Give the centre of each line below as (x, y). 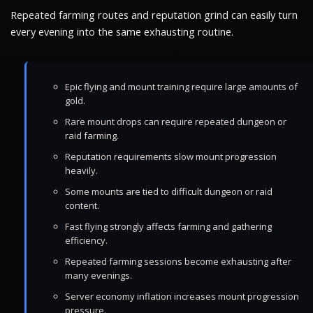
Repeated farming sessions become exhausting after (178, 261)
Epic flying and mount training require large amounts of (181, 87)
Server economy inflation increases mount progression (182, 296)
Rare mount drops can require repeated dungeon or (176, 122)
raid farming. (92, 136)
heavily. (81, 170)
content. (82, 205)
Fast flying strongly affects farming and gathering (168, 226)
